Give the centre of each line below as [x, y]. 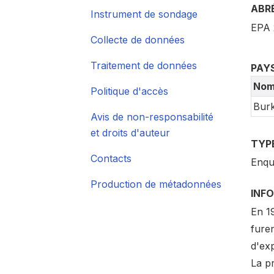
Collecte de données [138, 40]
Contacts [111, 158]
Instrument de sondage [144, 14]
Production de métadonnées [156, 184]
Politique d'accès [129, 91]
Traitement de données [144, 65]
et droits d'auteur [130, 133]
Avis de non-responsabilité [152, 117]
